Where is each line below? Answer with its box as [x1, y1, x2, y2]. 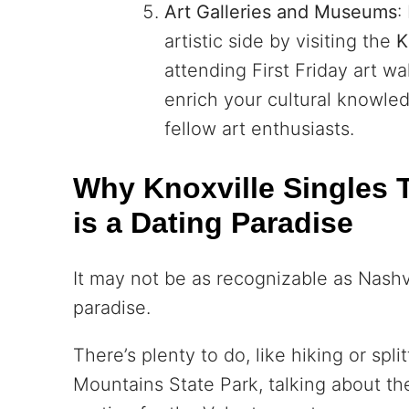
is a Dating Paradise [73, 205, 353, 239]
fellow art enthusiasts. [164, 117, 354, 140]
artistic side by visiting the [164, 29, 396, 52]
